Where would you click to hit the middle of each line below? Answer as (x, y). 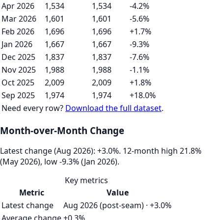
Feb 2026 (18, 31)
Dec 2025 (18, 57)
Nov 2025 (19, 69)
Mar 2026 (19, 18)
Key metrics (86, 180)
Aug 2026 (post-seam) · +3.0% (117, 206)
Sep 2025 (18, 95)
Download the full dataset (113, 108)
